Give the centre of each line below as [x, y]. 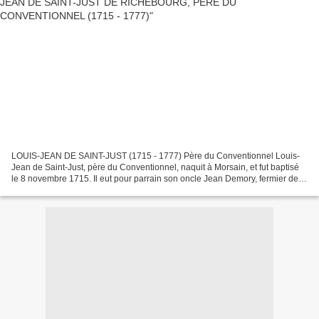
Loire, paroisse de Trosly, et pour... [77, 190]
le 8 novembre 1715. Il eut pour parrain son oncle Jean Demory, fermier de [155, 178]
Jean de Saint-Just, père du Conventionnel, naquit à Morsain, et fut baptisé [155, 167]
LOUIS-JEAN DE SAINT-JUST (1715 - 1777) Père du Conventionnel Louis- [156, 156]
